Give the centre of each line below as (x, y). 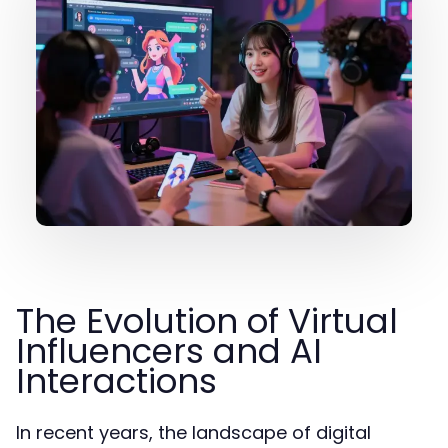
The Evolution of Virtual (207, 321)
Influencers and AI (169, 351)
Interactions (116, 381)
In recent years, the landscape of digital (193, 432)
